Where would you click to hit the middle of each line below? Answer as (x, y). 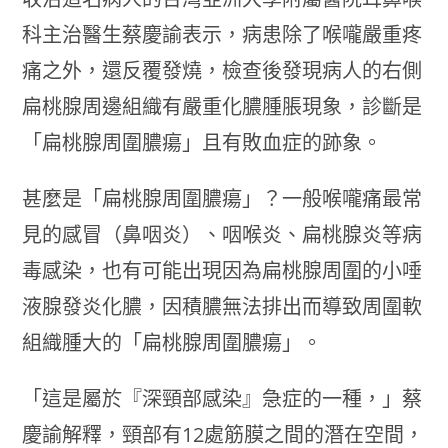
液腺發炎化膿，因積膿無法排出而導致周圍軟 (222, 306)
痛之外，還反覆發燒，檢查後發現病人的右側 (222, 70)
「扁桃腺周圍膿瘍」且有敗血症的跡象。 (202, 142)
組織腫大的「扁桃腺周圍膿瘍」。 (172, 342)
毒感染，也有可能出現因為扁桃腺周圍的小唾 (222, 270)
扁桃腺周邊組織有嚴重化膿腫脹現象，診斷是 (222, 106)
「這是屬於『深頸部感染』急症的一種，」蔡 (222, 398)
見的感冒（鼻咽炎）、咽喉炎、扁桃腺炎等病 (222, 234)
